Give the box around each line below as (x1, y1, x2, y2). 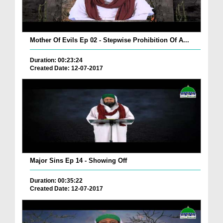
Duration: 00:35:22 (30, 177, 83, 185)
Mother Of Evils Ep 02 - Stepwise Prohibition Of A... (30, 36, 189, 44)
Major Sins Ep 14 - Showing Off (30, 157, 127, 165)
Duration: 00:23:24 (30, 56, 83, 64)
